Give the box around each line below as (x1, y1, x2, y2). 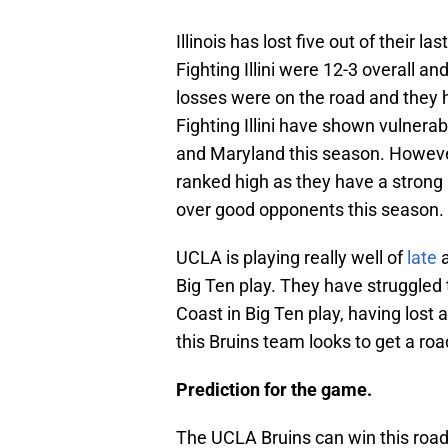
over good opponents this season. (176, 199, 444, 221)
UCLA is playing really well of (176, 247, 407, 269)
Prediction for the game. (176, 379, 372, 401)
